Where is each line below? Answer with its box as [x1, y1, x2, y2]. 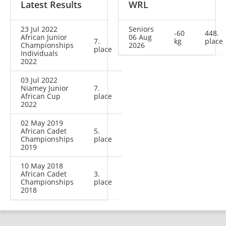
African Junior [21, 32, 67, 42]
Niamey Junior [21, 83, 69, 93]
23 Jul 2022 [21, 24, 58, 34]
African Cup [21, 91, 61, 101]
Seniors [129, 24, 154, 34]
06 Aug [129, 32, 152, 42]
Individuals [21, 48, 58, 59]
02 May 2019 [21, 118, 63, 128]
